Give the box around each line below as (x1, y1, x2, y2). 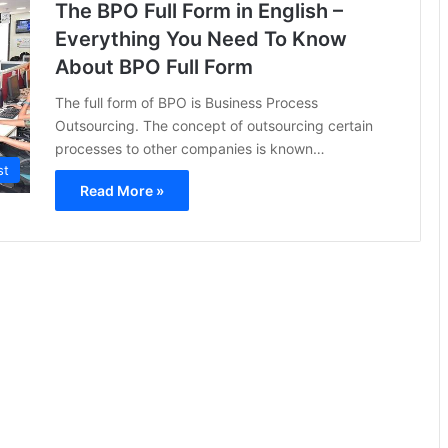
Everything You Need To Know (55, 26, 347, 51)
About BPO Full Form (55, 54, 253, 79)
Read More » (80, 181, 164, 199)
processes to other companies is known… (55, 139, 325, 157)
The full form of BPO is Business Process (55, 93, 318, 111)
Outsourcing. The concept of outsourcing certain (55, 116, 373, 134)
